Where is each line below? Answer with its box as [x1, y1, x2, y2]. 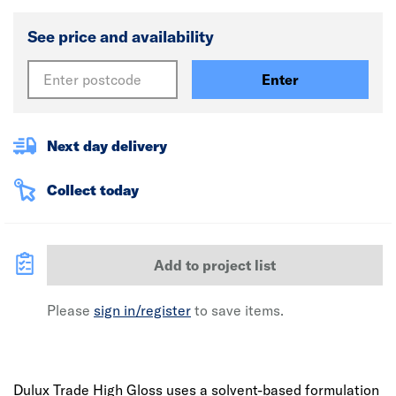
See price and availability [27, 27, 214, 47]
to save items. [191, 301, 284, 319]
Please [47, 301, 94, 319]
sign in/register [94, 301, 191, 319]
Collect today [47, 181, 139, 199]
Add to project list [154, 256, 276, 274]
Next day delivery [47, 137, 167, 155]
